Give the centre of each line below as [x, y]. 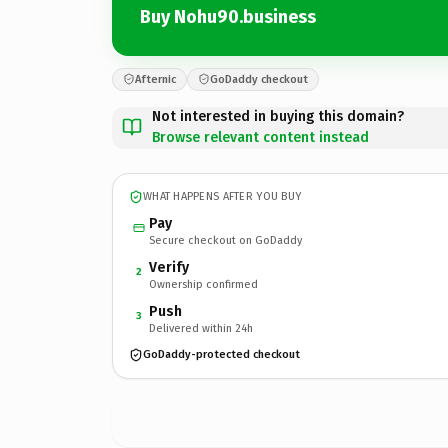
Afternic [155, 79]
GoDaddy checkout [259, 79]
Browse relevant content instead [260, 137]
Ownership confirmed [203, 284]
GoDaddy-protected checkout [221, 354]
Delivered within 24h [201, 328]
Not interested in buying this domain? [278, 116]
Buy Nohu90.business [228, 17]
